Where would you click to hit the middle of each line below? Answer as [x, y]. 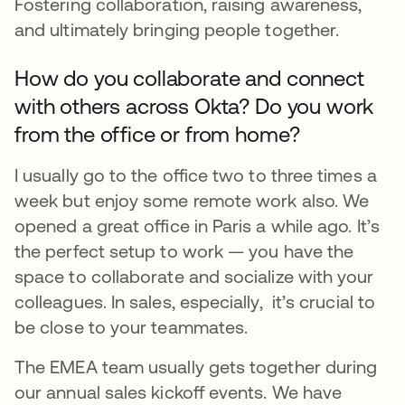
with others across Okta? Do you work [194, 106]
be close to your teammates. [132, 326]
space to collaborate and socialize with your [194, 276]
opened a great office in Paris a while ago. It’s [197, 225]
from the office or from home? [157, 134]
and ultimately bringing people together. [177, 29]
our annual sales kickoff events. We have [179, 391]
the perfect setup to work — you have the [184, 250]
